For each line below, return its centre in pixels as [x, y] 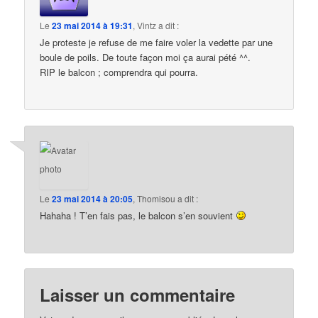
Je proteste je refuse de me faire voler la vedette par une [157, 43]
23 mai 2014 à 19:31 [93, 26]
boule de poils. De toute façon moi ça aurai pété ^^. [146, 57]
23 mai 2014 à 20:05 [93, 198]
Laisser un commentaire [138, 295]
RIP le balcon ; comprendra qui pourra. [119, 72]
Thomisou [157, 198]
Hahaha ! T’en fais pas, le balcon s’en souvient [138, 215]
